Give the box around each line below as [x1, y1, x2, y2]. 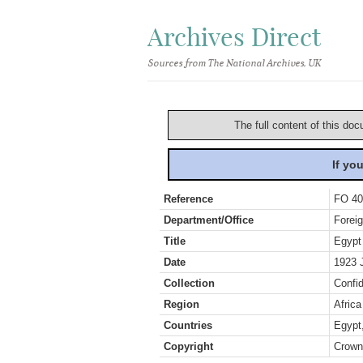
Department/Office [164, 214, 254, 226]
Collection [164, 277, 215, 289]
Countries [164, 319, 212, 331]
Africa [334, 298, 361, 310]
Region [164, 298, 199, 310]
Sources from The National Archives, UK [147, 58, 320, 69]
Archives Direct [147, 21, 321, 53]
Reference [164, 193, 213, 205]
